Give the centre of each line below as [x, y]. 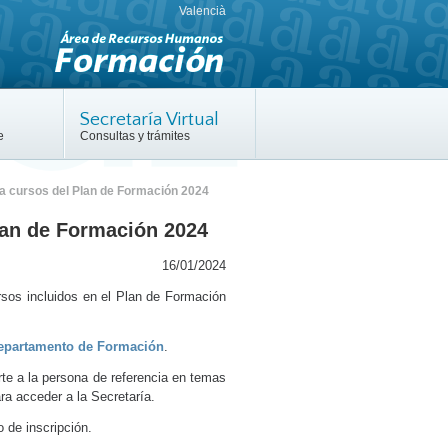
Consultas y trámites [135, 136]
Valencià [202, 11]
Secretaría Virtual [149, 119]
